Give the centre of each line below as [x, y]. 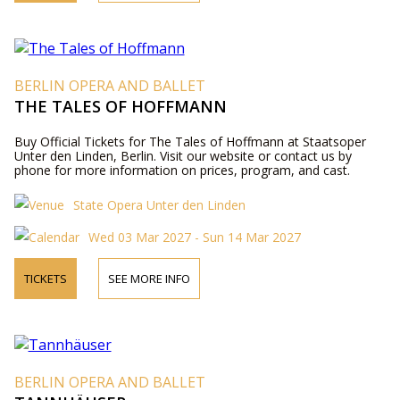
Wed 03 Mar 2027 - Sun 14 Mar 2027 [194, 237]
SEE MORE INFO [149, 278]
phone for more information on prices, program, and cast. [182, 170]
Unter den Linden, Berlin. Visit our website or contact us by [183, 155]
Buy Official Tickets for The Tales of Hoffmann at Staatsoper [190, 141]
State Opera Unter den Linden [159, 204]
